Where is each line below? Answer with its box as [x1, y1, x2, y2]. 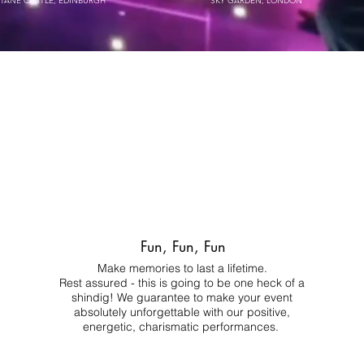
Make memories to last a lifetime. [97, 261, 267, 275]
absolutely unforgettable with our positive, [74, 305, 291, 319]
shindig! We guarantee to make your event [71, 290, 293, 305]
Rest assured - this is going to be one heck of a [59, 275, 305, 290]
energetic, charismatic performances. [82, 319, 282, 334]
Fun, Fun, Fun [141, 236, 227, 256]
